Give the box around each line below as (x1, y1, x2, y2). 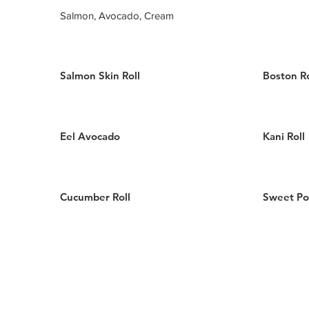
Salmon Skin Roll (60, 69, 141, 82)
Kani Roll (262, 130, 305, 143)
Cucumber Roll (60, 190, 131, 203)
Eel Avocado (60, 130, 121, 143)
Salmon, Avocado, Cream (60, 10, 175, 21)
